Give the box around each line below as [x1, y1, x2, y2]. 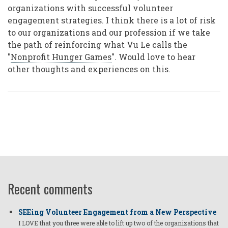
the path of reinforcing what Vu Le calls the [8, 39, 187, 50]
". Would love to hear [111, 51, 195, 62]
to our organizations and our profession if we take [8, 26, 210, 38]
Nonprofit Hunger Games [11, 51, 111, 62]
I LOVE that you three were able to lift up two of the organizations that [18, 218, 219, 227]
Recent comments [8, 179, 93, 198]
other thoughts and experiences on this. [8, 63, 173, 74]
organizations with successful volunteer [8, 2, 173, 13]
